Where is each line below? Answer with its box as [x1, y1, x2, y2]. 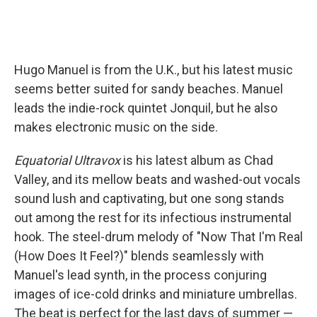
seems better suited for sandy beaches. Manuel [14, 81, 283, 96]
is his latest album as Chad [120, 153, 273, 168]
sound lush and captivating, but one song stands [14, 191, 284, 206]
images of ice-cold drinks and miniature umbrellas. [14, 287, 297, 301]
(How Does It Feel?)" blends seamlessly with [14, 248, 264, 263]
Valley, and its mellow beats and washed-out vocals [14, 172, 301, 187]
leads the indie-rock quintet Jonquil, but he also [14, 100, 277, 115]
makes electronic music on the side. [14, 120, 218, 134]
